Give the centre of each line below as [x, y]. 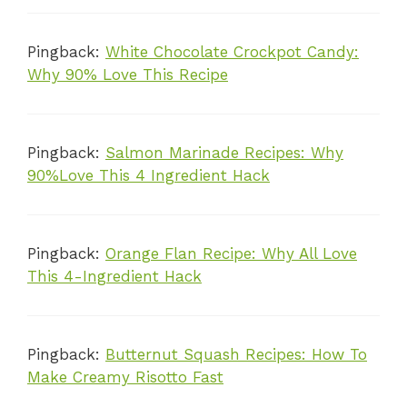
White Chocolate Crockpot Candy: [232, 52]
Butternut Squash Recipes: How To [236, 355]
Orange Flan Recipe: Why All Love [231, 254]
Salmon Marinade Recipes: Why [224, 153]
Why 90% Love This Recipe [128, 75]
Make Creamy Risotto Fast [125, 377]
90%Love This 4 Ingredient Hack [149, 176]
